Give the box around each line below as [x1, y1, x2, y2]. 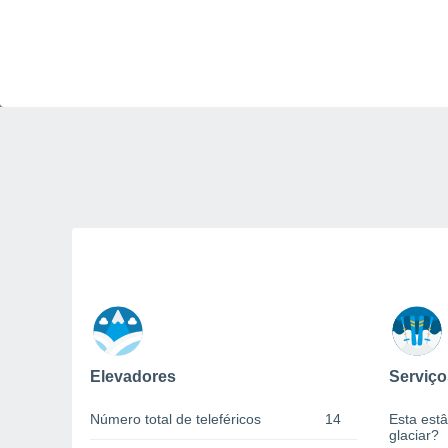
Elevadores [90, 368, 176, 386]
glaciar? [389, 427, 439, 444]
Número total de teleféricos [90, 411, 261, 428]
